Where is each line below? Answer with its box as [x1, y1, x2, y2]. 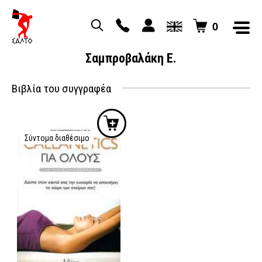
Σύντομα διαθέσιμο [25, 133, 89, 143]
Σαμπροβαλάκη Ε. [85, 51, 177, 65]
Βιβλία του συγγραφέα [12, 81, 111, 95]
